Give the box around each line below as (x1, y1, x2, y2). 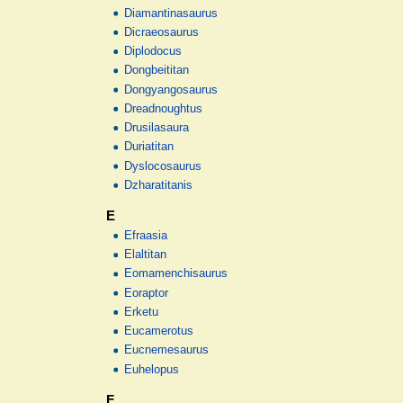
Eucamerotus (124, 325, 194, 338)
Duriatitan (124, 140, 175, 154)
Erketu (124, 305, 159, 318)
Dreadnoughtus (124, 102, 203, 115)
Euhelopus (124, 363, 180, 376)
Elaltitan (124, 248, 167, 262)
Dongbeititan (124, 64, 190, 77)
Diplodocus (124, 45, 183, 58)
